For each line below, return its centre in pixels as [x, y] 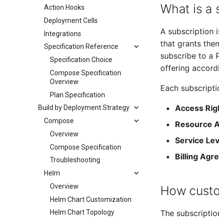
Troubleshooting [75, 160]
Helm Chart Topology [82, 212]
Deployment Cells [71, 20]
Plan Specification [77, 95]
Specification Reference [81, 47]
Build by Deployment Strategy [84, 108]
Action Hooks [64, 7]
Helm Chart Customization [91, 199]
